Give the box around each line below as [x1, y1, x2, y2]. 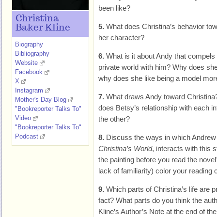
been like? [98, 4, 130, 12]
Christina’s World [98, 144, 152, 153]
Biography [15, 41, 43, 48]
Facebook [15, 68, 43, 76]
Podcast [15, 133, 38, 140]
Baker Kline [15, 23, 70, 33]
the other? [98, 115, 130, 123]
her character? [98, 33, 144, 42]
